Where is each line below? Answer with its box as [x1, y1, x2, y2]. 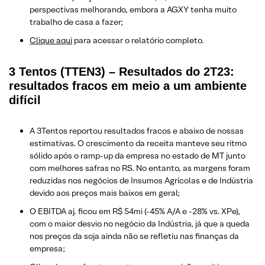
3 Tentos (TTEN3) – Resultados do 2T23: [9, 64, 234, 78]
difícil [9, 93, 41, 106]
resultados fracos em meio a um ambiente [9, 79, 247, 92]
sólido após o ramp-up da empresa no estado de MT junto [30, 150, 245, 161]
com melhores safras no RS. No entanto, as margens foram [30, 162, 250, 173]
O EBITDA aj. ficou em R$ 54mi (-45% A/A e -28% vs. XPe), [30, 205, 240, 216]
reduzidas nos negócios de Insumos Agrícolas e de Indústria [30, 174, 253, 186]
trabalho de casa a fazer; [30, 16, 123, 27]
